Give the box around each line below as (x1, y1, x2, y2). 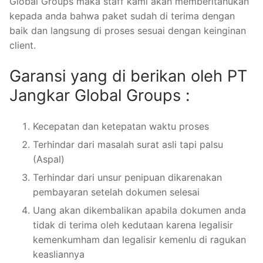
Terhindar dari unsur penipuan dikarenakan (33, 171, 222, 183)
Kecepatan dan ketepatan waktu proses (33, 120, 209, 132)
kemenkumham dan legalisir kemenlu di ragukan (33, 233, 246, 245)
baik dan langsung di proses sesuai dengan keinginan (9, 25, 246, 37)
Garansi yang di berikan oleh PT (9, 66, 247, 86)
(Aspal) (33, 153, 65, 165)
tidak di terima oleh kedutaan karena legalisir (33, 218, 233, 231)
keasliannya (33, 248, 85, 260)
